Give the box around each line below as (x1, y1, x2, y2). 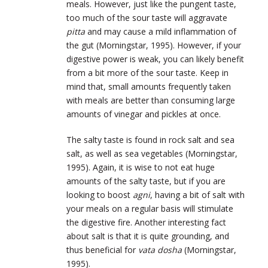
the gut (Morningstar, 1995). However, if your (66, 39, 241, 51)
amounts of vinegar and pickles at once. (66, 108, 221, 120)
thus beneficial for (66, 244, 138, 256)
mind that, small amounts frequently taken (66, 81, 231, 93)
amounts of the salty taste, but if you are (66, 175, 226, 187)
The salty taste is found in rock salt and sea (66, 134, 234, 146)
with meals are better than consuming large (66, 95, 235, 106)
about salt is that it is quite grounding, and (66, 230, 229, 242)
